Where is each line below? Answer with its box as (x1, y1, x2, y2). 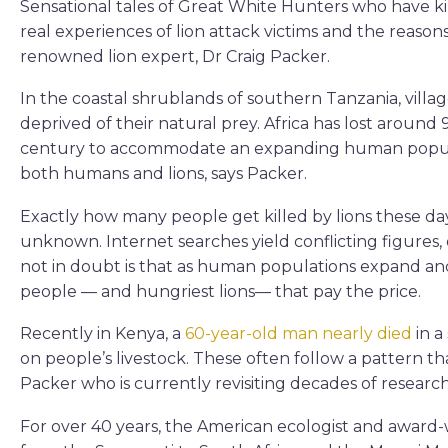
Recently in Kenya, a (20, 324, 185, 344)
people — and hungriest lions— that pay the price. (20, 281, 421, 301)
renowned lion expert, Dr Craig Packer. (20, 46, 330, 66)
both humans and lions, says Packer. (20, 164, 307, 184)
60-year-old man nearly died (185, 324, 412, 344)
